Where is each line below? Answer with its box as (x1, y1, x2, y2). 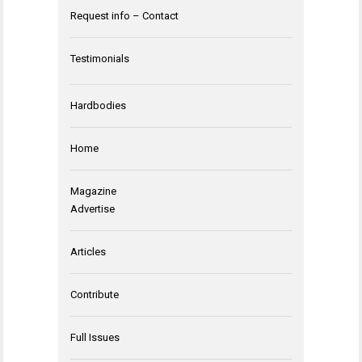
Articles (70, 245, 106, 258)
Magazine (70, 184, 116, 197)
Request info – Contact (70, 9, 179, 22)
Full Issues (70, 330, 120, 343)
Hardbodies (70, 99, 126, 112)
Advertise (70, 202, 115, 215)
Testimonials (70, 52, 129, 65)
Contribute (70, 288, 119, 301)
